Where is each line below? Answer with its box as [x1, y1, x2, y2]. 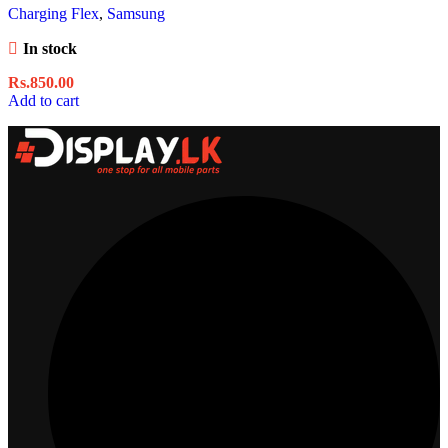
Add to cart [8, 91, 79, 109]
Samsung [107, 4, 165, 22]
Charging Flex [8, 4, 99, 22]
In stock [22, 39, 77, 57]
